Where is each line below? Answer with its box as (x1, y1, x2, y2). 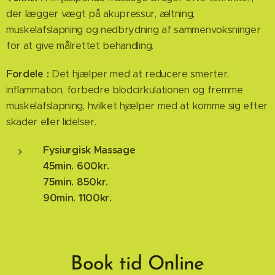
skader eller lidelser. (6, 115, 96, 128)
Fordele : (6, 67, 52, 80)
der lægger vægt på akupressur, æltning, (6, 7, 195, 20)
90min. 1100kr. (43, 191, 112, 204)
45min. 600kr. (43, 159, 153, 172)
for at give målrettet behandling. (6, 39, 153, 52)
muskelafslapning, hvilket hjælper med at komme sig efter (6, 99, 268, 112)
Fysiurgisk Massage (43, 143, 136, 157)
